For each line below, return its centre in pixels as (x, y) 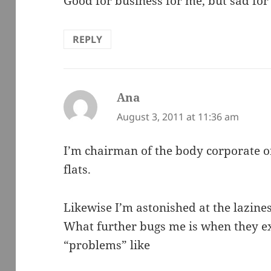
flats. (77, 170)
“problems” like (107, 245)
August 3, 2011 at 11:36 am (178, 116)
